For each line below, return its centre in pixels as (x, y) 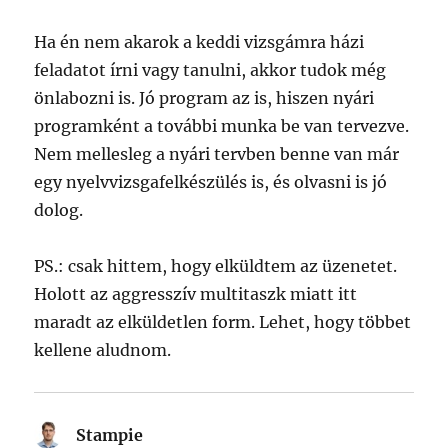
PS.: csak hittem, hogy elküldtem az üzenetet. (216, 266)
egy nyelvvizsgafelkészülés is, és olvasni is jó (211, 182)
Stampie (110, 435)
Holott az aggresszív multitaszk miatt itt (196, 294)
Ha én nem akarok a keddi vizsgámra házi (199, 42)
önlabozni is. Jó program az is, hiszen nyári (204, 98)
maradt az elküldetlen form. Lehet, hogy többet (223, 322)
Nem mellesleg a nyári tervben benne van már (217, 154)
